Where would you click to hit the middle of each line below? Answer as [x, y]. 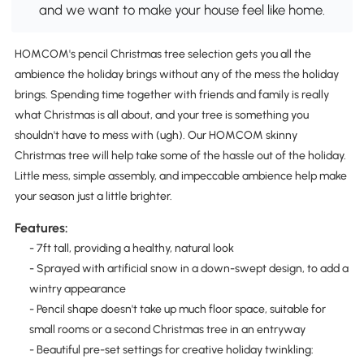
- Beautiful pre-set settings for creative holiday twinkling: [171, 350]
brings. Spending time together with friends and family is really [171, 94]
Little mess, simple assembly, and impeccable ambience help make [180, 175]
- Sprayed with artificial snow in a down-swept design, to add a [188, 269]
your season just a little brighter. [93, 196]
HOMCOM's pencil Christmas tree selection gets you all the [162, 54]
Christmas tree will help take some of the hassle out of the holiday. [180, 155]
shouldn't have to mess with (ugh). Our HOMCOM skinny [156, 135]
